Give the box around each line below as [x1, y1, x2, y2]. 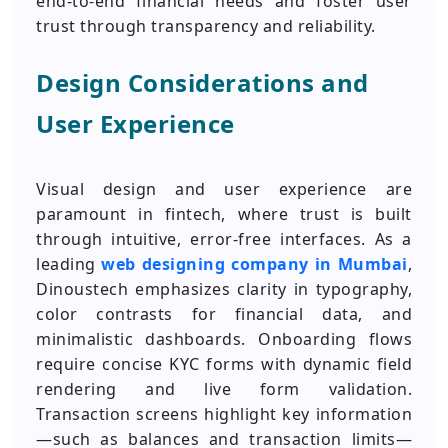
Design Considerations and [36, 66, 369, 99]
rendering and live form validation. [36, 378, 412, 400]
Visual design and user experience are [36, 178, 412, 200]
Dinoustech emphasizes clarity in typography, [36, 278, 412, 300]
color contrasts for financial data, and [36, 303, 412, 325]
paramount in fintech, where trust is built [36, 203, 412, 225]
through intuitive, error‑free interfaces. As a [36, 228, 412, 250]
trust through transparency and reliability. [36, 15, 376, 37]
